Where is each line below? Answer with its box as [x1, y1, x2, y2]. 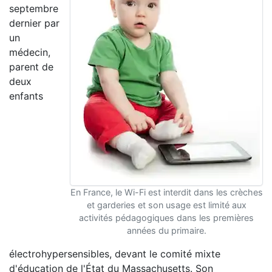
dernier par [9, 17, 59, 29]
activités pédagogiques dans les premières [79, 212, 254, 223]
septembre [9, 2, 58, 15]
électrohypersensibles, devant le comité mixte [9, 248, 220, 260]
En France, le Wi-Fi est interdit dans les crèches [70, 187, 263, 197]
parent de [9, 61, 53, 73]
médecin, [9, 46, 50, 58]
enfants [9, 90, 43, 102]
